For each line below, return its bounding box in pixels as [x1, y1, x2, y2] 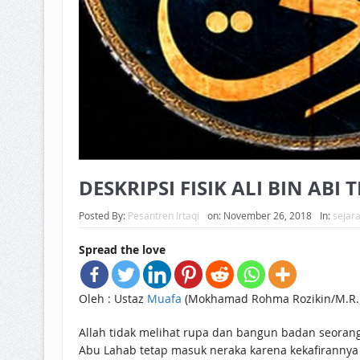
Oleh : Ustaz [78, 290, 147, 306]
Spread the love [78, 241, 166, 257]
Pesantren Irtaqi [127, 208, 199, 222]
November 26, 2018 [223, 208, 312, 222]
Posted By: [78, 208, 128, 222]
